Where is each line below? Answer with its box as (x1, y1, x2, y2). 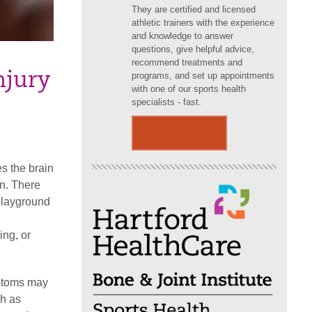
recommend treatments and (132, 57, 242, 68)
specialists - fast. (132, 97, 201, 107)
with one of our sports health (132, 84, 246, 94)
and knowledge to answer (132, 31, 233, 41)
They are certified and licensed (132, 4, 256, 15)
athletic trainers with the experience (132, 17, 274, 28)
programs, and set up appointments (132, 70, 274, 81)
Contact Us (150, 128, 209, 139)
